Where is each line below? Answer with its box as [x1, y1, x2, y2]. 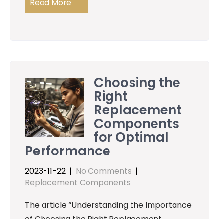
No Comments [76, 165, 131, 177]
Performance [25, 142, 110, 160]
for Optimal [94, 129, 169, 147]
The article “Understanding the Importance [25, 199, 192, 211]
